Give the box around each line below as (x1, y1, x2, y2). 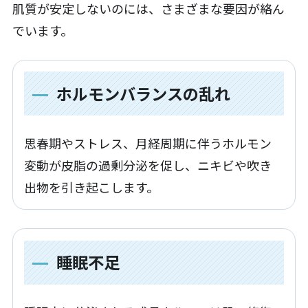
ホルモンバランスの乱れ (56, 81, 230, 105)
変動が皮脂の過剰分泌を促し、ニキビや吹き (24, 155, 272, 174)
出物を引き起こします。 (24, 177, 159, 196)
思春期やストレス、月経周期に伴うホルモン (24, 133, 272, 152)
